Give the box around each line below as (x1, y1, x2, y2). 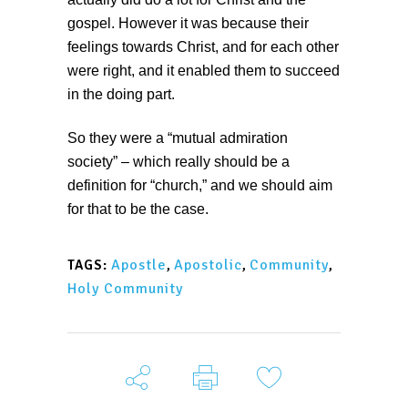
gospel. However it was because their (67, 15, 309, 32)
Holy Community (67, 280, 183, 299)
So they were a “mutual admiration (67, 130, 288, 147)
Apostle (111, 256, 167, 275)
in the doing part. (67, 87, 175, 103)
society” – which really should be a (67, 154, 290, 170)
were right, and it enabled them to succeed (67, 63, 340, 79)
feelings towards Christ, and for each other (67, 39, 339, 56)
